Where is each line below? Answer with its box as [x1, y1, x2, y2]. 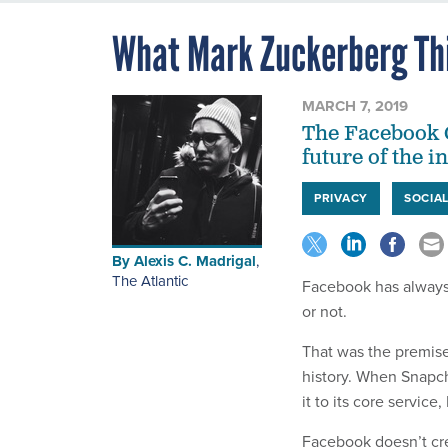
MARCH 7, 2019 [302, 95, 408, 118]
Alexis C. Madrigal [134, 250, 256, 273]
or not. [302, 300, 347, 324]
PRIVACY [314, 189, 368, 208]
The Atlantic [112, 270, 188, 293]
